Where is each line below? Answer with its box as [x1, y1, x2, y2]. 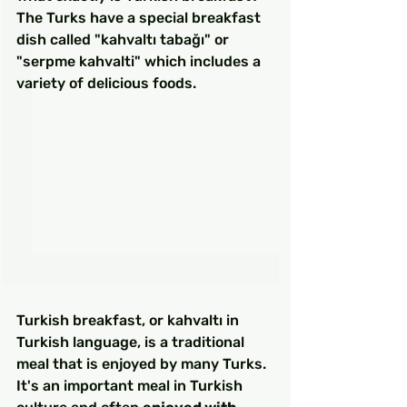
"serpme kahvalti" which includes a [16, 53, 264, 70]
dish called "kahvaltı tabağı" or [16, 31, 233, 48]
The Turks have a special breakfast [16, 9, 264, 26]
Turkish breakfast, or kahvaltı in [16, 312, 243, 330]
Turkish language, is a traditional [16, 333, 248, 352]
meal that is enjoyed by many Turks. [16, 355, 270, 373]
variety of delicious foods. [16, 74, 196, 92]
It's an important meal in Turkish [16, 377, 246, 395]
